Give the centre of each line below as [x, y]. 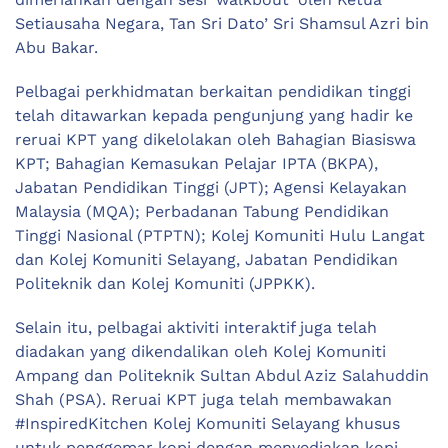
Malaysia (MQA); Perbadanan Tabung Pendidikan [202, 212]
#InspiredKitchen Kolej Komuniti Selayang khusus [207, 424]
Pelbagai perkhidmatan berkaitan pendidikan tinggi [213, 92]
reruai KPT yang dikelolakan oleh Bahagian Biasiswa [215, 140]
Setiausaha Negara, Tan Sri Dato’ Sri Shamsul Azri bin [222, 24]
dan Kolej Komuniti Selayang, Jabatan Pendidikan [206, 260]
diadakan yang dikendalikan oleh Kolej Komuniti [200, 352]
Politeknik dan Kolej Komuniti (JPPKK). [165, 284]
